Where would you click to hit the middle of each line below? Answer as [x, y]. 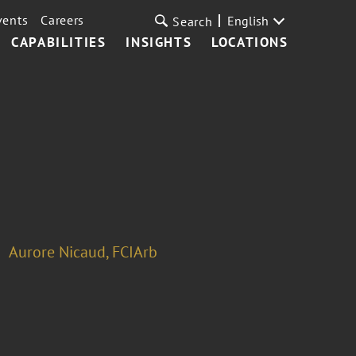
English [248, 21]
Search [193, 21]
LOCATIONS [250, 42]
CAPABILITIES [59, 42]
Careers [63, 20]
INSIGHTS [159, 42]
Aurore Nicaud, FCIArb [83, 252]
